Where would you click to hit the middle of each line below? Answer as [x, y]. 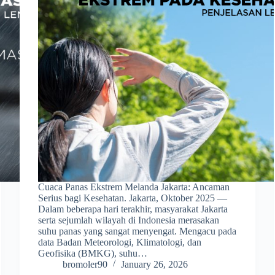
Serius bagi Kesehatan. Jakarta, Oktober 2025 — [133, 198]
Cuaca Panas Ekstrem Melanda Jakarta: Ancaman [134, 187]
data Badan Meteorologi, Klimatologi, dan [120, 242]
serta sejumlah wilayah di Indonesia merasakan [129, 220]
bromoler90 [85, 264]
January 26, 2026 [155, 264]
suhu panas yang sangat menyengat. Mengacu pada [137, 231]
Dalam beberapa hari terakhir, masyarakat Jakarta [133, 209]
